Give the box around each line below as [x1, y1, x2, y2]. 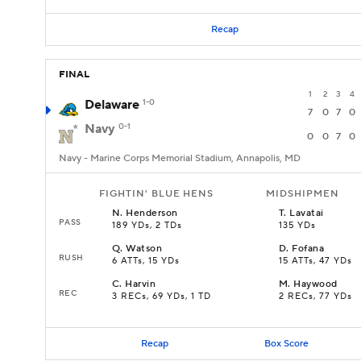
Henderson [126, 207, 178, 219]
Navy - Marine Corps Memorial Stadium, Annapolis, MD [59, 152, 301, 164]
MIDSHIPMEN [266, 188, 339, 200]
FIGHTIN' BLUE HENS [99, 188, 214, 200]
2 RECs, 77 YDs [279, 291, 352, 302]
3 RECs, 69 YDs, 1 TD [112, 291, 211, 302]
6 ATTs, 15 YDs [112, 255, 180, 267]
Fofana [292, 243, 325, 255]
